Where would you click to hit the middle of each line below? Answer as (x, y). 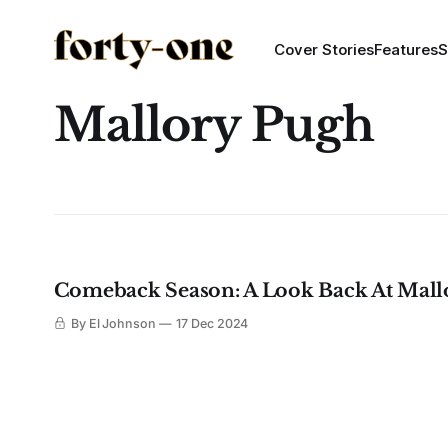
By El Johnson (113, 323)
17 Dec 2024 (212, 323)
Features (405, 49)
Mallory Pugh (213, 124)
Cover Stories (323, 49)
